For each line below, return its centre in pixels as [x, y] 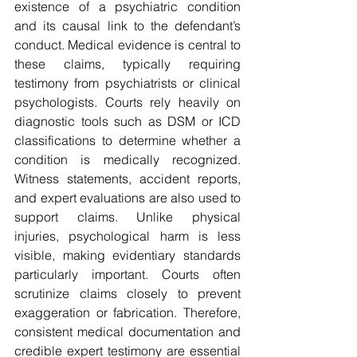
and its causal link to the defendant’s [127, 26]
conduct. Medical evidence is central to [127, 45]
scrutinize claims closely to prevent [127, 294]
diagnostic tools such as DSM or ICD [127, 122]
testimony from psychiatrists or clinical [127, 83]
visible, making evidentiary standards [127, 255]
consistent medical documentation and [127, 332]
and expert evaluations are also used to [127, 198]
